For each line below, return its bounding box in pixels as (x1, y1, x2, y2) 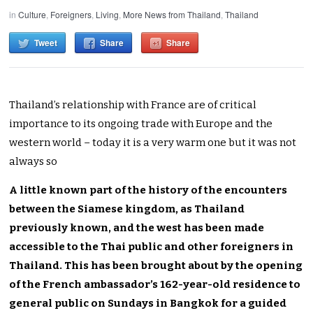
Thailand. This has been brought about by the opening (9, 259, 303, 272)
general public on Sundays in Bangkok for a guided (9, 296, 287, 310)
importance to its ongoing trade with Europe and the (9, 117, 273, 130)
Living (96, 8, 119, 20)
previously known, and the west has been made (9, 221, 265, 234)
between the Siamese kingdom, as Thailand (9, 202, 245, 215)
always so (9, 154, 58, 168)
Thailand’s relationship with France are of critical (9, 98, 257, 111)
